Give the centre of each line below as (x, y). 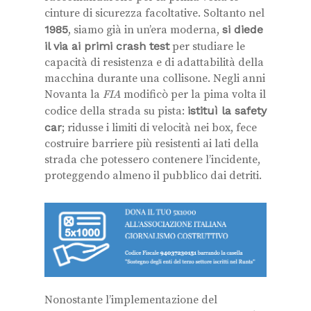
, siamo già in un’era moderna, (145, 30)
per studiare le (207, 47)
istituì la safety (227, 111)
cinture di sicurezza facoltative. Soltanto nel (154, 13)
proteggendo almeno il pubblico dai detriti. (153, 176)
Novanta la (74, 94)
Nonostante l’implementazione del (131, 300)
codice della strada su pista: (116, 111)
